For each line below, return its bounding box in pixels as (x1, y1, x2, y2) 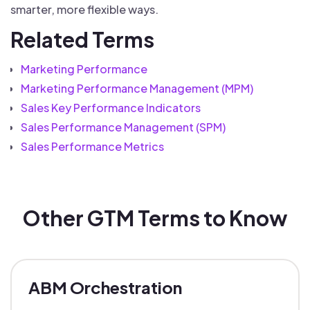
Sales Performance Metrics (21, 139, 164, 154)
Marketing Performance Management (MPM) (21, 81, 253, 95)
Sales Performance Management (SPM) (21, 120, 226, 134)
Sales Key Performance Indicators (21, 100, 201, 115)
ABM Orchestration (28, 277, 182, 298)
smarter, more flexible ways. (10, 2, 158, 17)
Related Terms (10, 26, 154, 53)
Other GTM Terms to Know (23, 205, 287, 231)
